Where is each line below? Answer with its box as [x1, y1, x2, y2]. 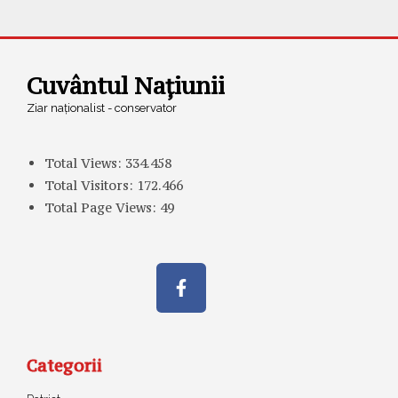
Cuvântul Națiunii [27, 71, 225, 101]
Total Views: [44, 155, 125, 172]
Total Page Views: [44, 199, 160, 217]
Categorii [27, 354, 102, 377]
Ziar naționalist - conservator [27, 101, 177, 115]
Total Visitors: [44, 177, 137, 195]
